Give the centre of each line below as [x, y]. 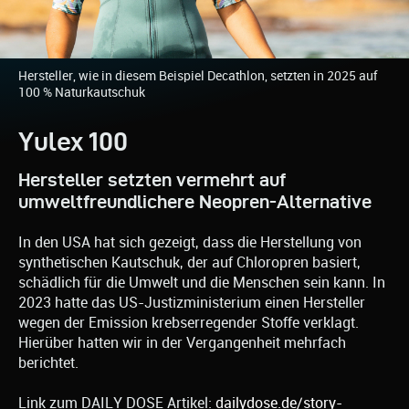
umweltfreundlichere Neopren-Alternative [195, 201]
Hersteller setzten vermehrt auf [152, 179]
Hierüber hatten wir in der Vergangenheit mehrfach [182, 342]
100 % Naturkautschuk [82, 92]
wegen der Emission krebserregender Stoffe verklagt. [189, 322]
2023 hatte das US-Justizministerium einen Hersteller [192, 302]
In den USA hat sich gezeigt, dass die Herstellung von [190, 242]
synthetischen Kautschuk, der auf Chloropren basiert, [189, 262]
